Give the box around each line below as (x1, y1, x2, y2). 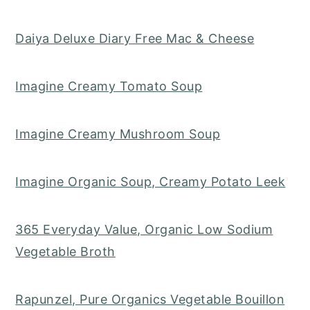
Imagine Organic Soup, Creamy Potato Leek (15, 174, 286, 190)
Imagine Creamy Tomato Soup (15, 79, 203, 94)
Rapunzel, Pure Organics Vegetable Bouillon (15, 292, 285, 307)
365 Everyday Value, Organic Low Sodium (15, 222, 273, 237)
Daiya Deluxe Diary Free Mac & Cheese (15, 31, 255, 46)
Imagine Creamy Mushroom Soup (15, 127, 221, 142)
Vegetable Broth (15, 244, 116, 259)
